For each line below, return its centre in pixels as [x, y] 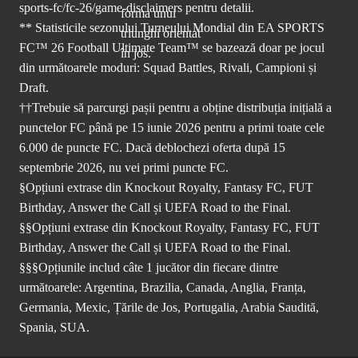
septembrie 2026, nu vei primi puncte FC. [124, 167]
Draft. [34, 87]
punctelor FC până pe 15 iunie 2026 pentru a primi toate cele [172, 127]
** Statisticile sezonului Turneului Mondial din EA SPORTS [172, 27]
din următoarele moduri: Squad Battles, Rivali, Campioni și [168, 67]
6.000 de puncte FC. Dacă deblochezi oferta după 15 [152, 147]
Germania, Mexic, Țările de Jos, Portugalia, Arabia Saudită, [169, 307]
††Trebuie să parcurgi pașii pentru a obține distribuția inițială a [175, 107]
